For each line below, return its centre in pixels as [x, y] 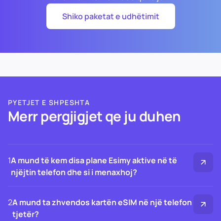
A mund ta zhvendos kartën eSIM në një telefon [102, 202]
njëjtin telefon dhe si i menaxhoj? [74, 172]
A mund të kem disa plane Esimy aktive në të [94, 160]
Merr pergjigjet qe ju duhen [94, 116]
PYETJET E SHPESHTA [49, 102]
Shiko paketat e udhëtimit [110, 16]
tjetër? [26, 214]
